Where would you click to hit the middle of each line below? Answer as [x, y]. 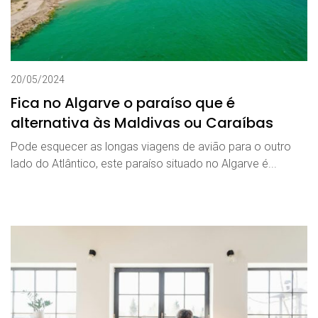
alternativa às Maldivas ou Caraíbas [142, 122]
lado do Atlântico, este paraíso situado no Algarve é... [144, 163]
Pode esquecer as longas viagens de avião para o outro [151, 146]
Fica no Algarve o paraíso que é [123, 103]
